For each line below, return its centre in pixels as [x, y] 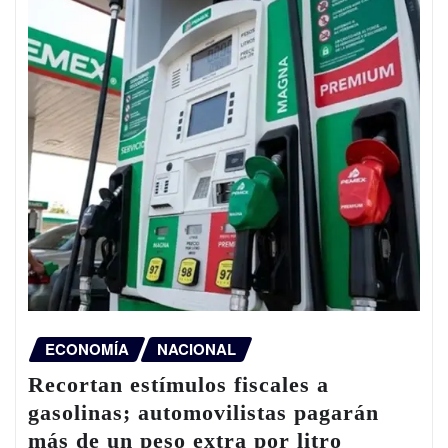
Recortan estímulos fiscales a [178, 385]
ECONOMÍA [87, 348]
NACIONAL [196, 348]
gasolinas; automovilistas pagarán [203, 413]
